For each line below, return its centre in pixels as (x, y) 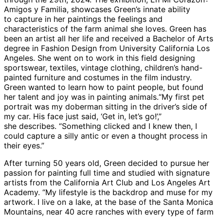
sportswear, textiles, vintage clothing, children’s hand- (103, 67)
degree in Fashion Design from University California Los (107, 48)
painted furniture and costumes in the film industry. (98, 77)
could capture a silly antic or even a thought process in (106, 136)
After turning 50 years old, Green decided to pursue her (107, 163)
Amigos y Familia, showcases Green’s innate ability (97, 9)
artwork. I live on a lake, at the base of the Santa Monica (109, 202)
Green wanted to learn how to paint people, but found (104, 87)
